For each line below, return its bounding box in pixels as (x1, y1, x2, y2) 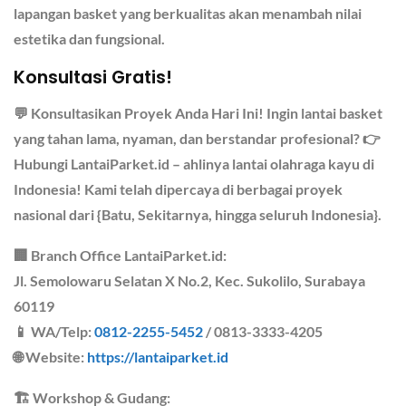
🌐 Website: (14, 348, 87, 366)
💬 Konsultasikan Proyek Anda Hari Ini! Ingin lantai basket (14, 104, 382, 122)
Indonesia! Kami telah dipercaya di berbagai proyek (14, 180, 343, 198)
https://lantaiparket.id (87, 348, 228, 366)
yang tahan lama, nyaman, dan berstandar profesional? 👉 (14, 130, 381, 148)
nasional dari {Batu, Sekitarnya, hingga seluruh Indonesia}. (14, 206, 382, 224)
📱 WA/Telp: (14, 323, 94, 341)
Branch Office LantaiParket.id (31, 246, 223, 265)
